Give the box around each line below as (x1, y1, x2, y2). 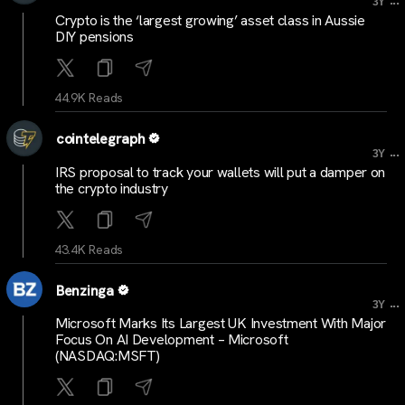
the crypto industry (55, 178, 168, 198)
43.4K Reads (54, 240, 124, 258)
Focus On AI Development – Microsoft (55, 330, 288, 350)
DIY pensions (55, 27, 134, 47)
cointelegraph (56, 129, 146, 149)
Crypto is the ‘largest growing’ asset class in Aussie (55, 11, 365, 31)
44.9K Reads (54, 89, 124, 107)
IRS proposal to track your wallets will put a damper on (55, 162, 386, 182)
